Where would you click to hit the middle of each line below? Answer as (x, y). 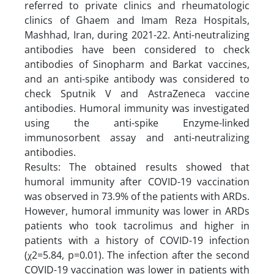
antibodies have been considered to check (137, 49)
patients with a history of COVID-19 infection (137, 240)
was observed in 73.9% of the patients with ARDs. (137, 196)
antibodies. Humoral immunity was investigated (137, 108)
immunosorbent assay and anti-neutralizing (137, 137)
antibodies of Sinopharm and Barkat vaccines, (137, 64)
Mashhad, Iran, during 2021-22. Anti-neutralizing (137, 35)
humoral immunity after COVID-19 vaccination (137, 181)
